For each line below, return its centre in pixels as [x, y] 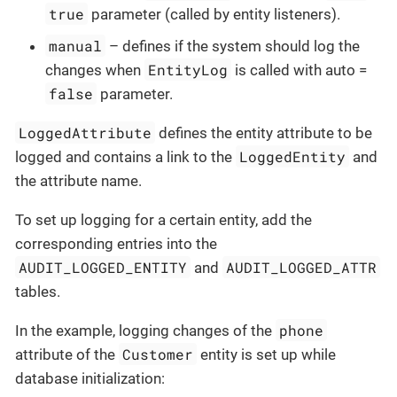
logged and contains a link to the [125, 156]
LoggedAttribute [86, 132]
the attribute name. [78, 180]
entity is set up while [267, 354]
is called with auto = [300, 70]
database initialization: [90, 378]
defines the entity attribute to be [264, 132]
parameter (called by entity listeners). [214, 15]
